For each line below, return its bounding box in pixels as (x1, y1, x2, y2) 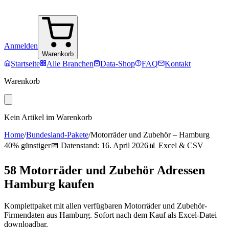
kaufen (55, 177, 94, 191)
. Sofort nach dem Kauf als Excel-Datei (90, 210, 217, 219)
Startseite (11, 59, 40, 68)
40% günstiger (4, 141, 51, 150)
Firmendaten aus (4, 210, 59, 219)
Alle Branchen (47, 59, 94, 68)
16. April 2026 (101, 141, 148, 150)
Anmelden (4, 41, 38, 50)
